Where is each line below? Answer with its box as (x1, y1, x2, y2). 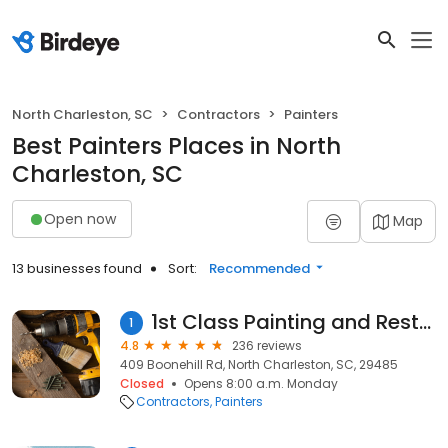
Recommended (209, 259, 310, 278)
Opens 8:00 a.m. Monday (184, 375, 338, 392)
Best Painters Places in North (12, 130, 341, 162)
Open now (44, 208, 116, 229)
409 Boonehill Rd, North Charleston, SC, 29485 (120, 356, 398, 373)
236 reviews (232, 337, 302, 354)
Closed (120, 375, 164, 392)
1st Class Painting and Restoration (418, 308, 431, 336)
